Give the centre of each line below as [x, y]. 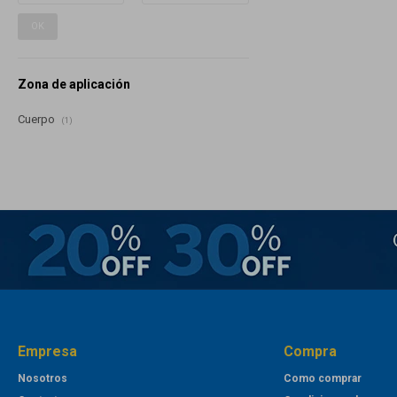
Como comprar [322, 378]
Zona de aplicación [74, 84]
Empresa [47, 351]
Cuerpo [38, 119]
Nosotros [43, 378]
